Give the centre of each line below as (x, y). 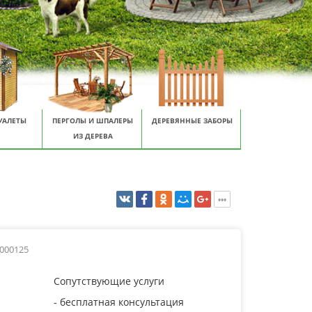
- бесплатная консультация (119, 302)
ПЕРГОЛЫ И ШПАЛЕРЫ (93, 121)
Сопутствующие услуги (109, 281)
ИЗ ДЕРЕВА (93, 136)
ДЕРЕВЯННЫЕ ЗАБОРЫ (192, 121)
